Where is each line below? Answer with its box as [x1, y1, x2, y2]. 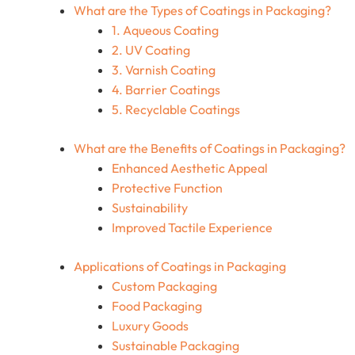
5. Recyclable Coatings [112, 101, 240, 118]
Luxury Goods [112, 318, 189, 334]
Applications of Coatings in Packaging [74, 258, 286, 275]
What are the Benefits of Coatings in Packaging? [74, 140, 345, 157]
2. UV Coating [112, 42, 190, 59]
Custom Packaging [112, 278, 217, 295]
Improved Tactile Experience [112, 219, 273, 236]
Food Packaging [112, 298, 202, 315]
